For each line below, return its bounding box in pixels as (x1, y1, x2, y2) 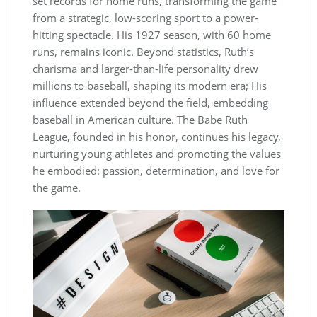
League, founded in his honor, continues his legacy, (33, 129, 281, 144)
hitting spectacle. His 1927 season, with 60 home (33, 27, 271, 42)
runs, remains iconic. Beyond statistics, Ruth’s (33, 44, 254, 59)
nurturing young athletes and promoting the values (33, 146, 281, 161)
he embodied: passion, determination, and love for (33, 163, 279, 178)
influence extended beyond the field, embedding (33, 95, 268, 110)
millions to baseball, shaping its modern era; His (33, 78, 267, 93)
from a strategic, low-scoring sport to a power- (33, 10, 258, 25)
